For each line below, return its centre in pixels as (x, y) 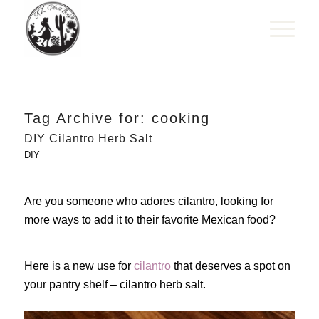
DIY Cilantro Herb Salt (88, 138)
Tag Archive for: (88, 118)
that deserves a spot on (232, 266)
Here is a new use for (79, 266)
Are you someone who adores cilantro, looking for (148, 201)
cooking (181, 118)
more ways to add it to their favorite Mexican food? (150, 219)
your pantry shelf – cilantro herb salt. (115, 285)
